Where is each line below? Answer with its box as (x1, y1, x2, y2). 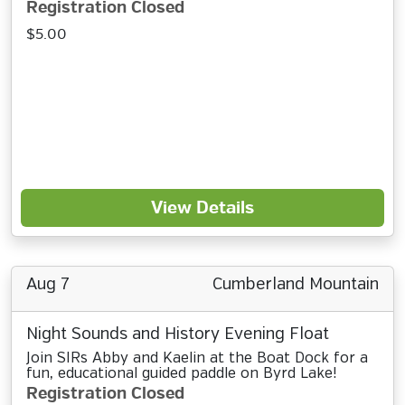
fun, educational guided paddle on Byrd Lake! (26, 366, 336, 381)
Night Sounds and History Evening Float (26, 326, 329, 343)
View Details (151, 197, 254, 219)
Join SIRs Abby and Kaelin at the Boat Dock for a (26, 351, 368, 366)
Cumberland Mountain (212, 277, 379, 293)
